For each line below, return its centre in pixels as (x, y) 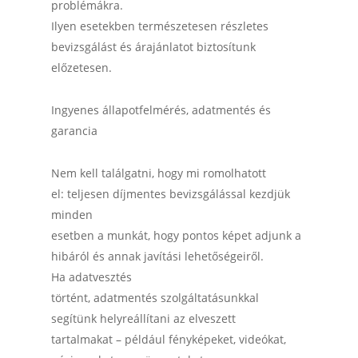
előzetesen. (82, 68)
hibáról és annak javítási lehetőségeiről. (157, 256)
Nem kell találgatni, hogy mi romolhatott (159, 173)
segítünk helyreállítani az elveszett (143, 318)
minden (72, 215)
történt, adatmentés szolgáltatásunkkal (155, 298)
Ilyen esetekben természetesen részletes (160, 26)
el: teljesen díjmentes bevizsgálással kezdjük (171, 194)
